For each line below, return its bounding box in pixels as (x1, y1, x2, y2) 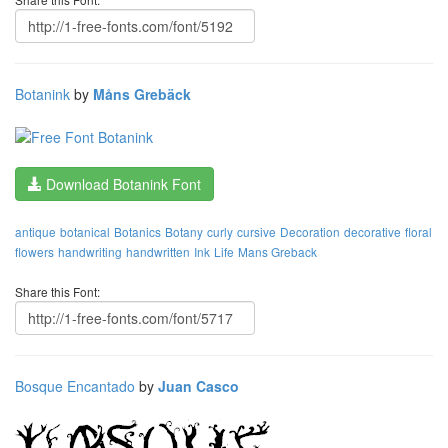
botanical (60, 222, 110, 240)
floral (405, 222, 432, 240)
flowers (15, 242, 54, 260)
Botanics (114, 222, 161, 240)
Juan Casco (158, 375, 239, 396)
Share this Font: (15, 282, 100, 300)
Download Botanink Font (42, 173, 201, 194)
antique (15, 222, 56, 240)
